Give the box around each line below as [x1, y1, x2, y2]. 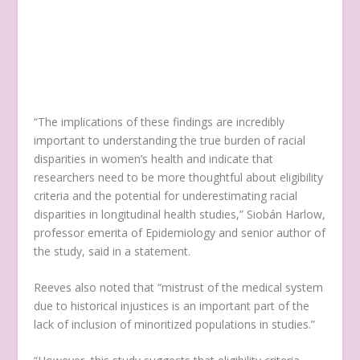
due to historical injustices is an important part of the [34, 298, 310, 314]
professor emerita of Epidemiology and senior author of [34, 224, 326, 240]
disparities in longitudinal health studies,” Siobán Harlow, [34, 206, 326, 222]
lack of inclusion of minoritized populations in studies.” [34, 317, 319, 333]
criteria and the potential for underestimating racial [34, 187, 298, 203]
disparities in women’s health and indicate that [34, 150, 274, 166]
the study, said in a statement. [34, 243, 194, 259]
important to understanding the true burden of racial [34, 132, 306, 148]
